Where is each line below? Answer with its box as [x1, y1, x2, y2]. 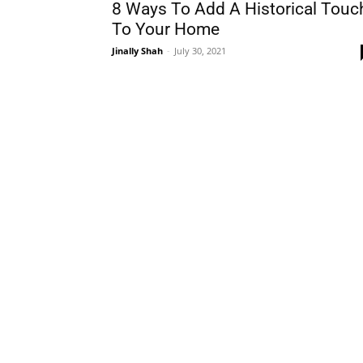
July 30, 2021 [174, 45, 226, 57]
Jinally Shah [112, 45, 163, 57]
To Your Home [112, 19, 220, 39]
